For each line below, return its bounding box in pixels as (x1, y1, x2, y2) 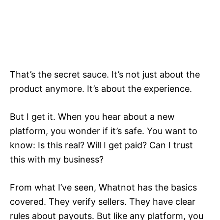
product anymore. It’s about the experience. (10, 83, 192, 94)
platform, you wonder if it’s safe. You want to (10, 126, 197, 137)
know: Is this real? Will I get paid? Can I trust (10, 140, 193, 151)
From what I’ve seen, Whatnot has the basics (10, 182, 197, 193)
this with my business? (10, 154, 104, 165)
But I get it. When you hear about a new (10, 111, 175, 122)
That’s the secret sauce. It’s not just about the (10, 69, 200, 80)
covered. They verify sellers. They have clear (10, 196, 195, 207)
